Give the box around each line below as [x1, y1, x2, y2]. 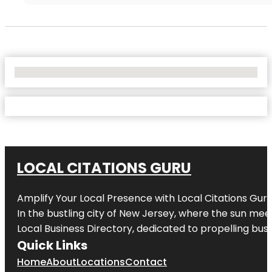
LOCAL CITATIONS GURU [17, 157, 191, 178]
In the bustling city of [17, 206, 119, 220]
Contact [125, 254, 167, 269]
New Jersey [119, 206, 174, 220]
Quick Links [17, 236, 87, 254]
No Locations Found [15, 66, 94, 77]
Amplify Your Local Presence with [17, 191, 177, 205]
